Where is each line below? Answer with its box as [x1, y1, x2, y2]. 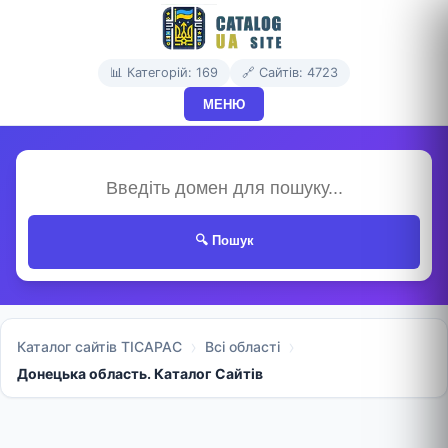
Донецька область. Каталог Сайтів [17, 364, 263, 382]
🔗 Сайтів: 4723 [242, 65, 338, 80]
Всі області [205, 337, 280, 355]
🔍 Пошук [194, 233, 254, 249]
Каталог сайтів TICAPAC [17, 337, 182, 355]
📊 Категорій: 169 [110, 65, 218, 80]
